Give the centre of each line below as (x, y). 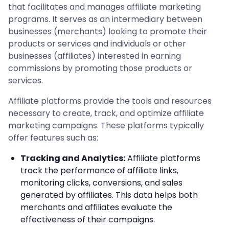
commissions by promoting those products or (100, 68)
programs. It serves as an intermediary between (105, 19)
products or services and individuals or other (97, 44)
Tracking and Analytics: (73, 158)
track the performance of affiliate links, (99, 170)
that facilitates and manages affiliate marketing (105, 7)
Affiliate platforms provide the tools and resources (110, 101)
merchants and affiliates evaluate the (96, 207)
